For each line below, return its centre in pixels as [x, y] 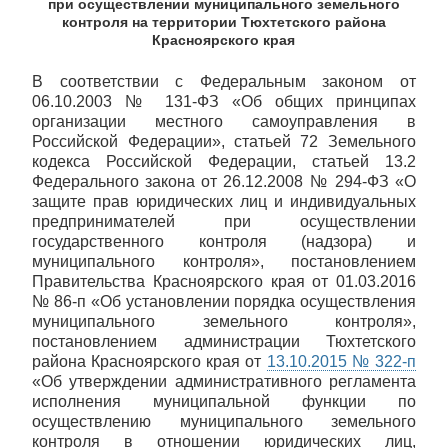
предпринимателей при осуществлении [224, 221]
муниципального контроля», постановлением [224, 261]
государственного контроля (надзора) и [224, 241]
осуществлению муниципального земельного [224, 421]
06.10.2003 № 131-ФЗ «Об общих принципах [224, 101]
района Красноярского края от [149, 361]
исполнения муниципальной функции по [224, 401]
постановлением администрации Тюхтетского [224, 341]
